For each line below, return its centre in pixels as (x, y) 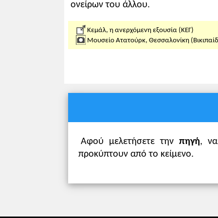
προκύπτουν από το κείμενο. (136, 154)
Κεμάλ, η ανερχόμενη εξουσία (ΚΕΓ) (139, 30)
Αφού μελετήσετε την (130, 141)
